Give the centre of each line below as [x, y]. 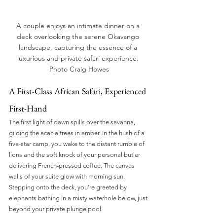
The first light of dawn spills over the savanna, [73, 122]
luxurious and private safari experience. [79, 58]
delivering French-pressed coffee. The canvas [73, 166]
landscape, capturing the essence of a [79, 48]
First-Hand [28, 109]
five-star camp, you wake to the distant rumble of [77, 144]
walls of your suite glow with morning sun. [68, 177]
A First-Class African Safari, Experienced [78, 91]
